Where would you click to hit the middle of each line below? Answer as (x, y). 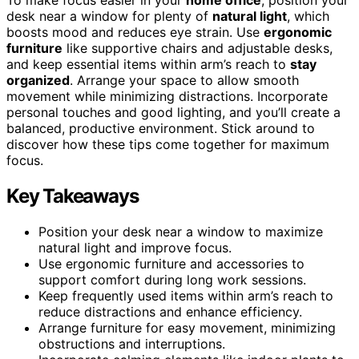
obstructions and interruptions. (132, 343)
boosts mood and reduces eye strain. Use (135, 32)
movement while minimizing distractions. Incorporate (167, 96)
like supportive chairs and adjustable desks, (198, 48)
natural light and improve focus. (135, 247)
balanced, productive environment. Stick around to (161, 128)
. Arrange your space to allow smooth (184, 80)
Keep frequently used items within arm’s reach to (186, 295)
